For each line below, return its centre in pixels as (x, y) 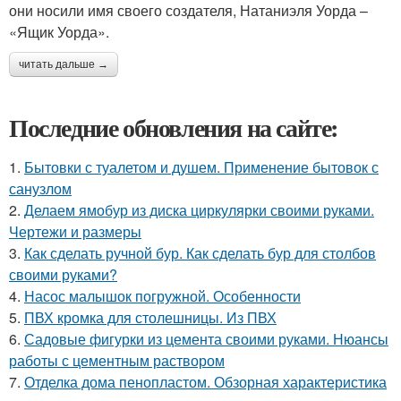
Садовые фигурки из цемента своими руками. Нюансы (206, 338)
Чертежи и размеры (75, 231)
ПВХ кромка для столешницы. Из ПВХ (150, 317)
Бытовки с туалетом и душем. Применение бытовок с (201, 166)
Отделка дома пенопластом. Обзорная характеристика (205, 381)
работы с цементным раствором (117, 360)
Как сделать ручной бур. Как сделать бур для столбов (200, 252)
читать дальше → (64, 64)
